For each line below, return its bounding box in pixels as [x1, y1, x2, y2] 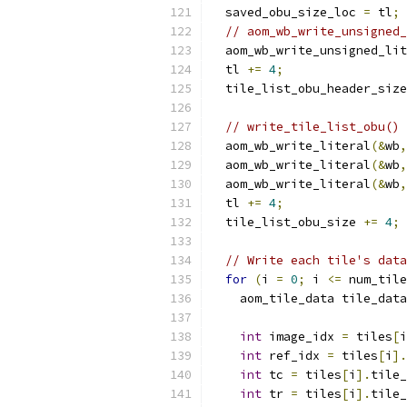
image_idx [262, 329, 342, 344]
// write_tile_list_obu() [225, 119, 400, 134]
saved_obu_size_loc [211, 5, 363, 20]
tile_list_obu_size [211, 214, 363, 230]
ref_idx [262, 348, 327, 363]
